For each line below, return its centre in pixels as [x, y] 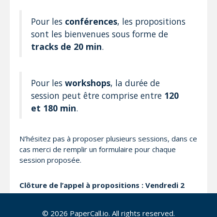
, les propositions [151, 21]
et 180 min [54, 108]
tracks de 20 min [66, 46]
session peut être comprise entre [98, 95]
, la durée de [135, 83]
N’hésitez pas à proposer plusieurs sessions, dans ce [108, 139]
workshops [88, 83]
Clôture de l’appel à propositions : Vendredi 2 [102, 185]
